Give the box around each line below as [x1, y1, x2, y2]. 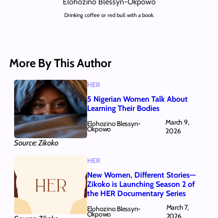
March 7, [166, 203, 189, 212]
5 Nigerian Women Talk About [87, 94, 188, 104]
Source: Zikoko [14, 138, 58, 147]
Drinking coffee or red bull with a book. [64, 12, 154, 19]
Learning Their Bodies [87, 103, 160, 113]
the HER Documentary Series [87, 188, 186, 198]
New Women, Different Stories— [87, 170, 196, 180]
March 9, [165, 118, 189, 127]
